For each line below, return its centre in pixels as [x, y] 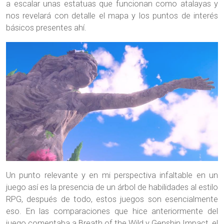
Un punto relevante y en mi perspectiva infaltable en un [112, 175]
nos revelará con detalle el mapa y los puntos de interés [112, 15]
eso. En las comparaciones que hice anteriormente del [112, 211]
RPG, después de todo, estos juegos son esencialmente [112, 199]
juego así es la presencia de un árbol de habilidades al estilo [112, 187]
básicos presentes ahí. [46, 27]
